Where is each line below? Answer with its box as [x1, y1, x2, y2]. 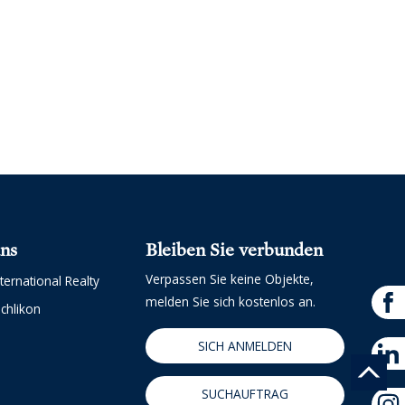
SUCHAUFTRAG [201, 384, 288, 402]
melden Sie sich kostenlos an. [145, 292, 316, 310]
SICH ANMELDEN [197, 336, 292, 354]
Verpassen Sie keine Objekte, [145, 269, 314, 287]
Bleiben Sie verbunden [145, 239, 323, 260]
